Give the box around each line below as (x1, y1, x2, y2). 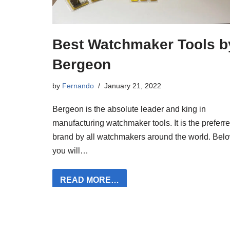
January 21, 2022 (104, 82, 161, 90)
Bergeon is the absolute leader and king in (52, 105, 206, 113)
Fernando (62, 82, 94, 90)
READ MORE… (60, 176, 119, 184)
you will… (52, 146, 90, 155)
